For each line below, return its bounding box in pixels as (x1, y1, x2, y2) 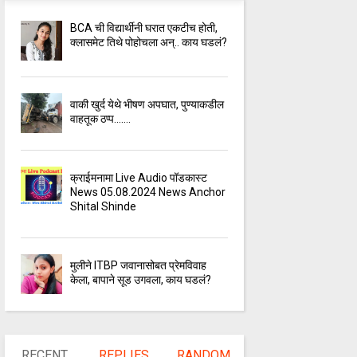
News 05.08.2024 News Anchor (70, 186, 226, 199)
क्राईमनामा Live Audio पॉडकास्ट (70, 171, 208, 185)
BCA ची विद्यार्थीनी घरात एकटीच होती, (70, 22, 218, 35)
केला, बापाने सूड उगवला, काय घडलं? (70, 273, 212, 287)
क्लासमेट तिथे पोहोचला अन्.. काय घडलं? (70, 36, 228, 49)
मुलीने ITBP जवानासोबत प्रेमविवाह (70, 259, 207, 273)
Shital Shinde (70, 200, 137, 214)
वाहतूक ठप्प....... (70, 112, 131, 126)
